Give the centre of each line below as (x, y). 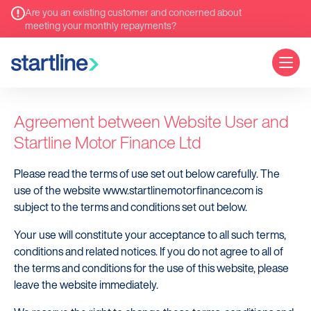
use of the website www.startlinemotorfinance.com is (138, 190)
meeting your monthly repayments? (101, 25)
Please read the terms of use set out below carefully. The (147, 174)
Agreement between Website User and (151, 121)
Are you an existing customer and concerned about (133, 12)
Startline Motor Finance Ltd (108, 142)
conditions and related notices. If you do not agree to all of (149, 251)
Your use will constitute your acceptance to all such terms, (150, 235)
